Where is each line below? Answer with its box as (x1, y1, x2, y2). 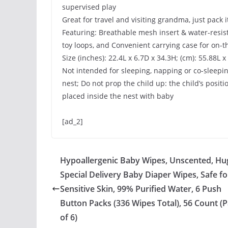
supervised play (62, 2, 116, 12)
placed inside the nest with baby (62, 91, 174, 101)
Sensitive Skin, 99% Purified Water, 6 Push (60, 183, 221, 194)
